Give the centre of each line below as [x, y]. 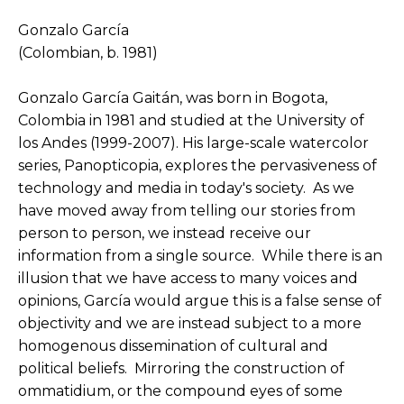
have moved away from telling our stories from [187, 210]
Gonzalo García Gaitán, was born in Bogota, [173, 97]
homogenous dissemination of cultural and [173, 345]
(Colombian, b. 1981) [88, 52]
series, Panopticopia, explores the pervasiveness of [197, 165]
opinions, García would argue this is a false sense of [200, 300]
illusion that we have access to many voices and [188, 278]
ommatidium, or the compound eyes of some [180, 390]
